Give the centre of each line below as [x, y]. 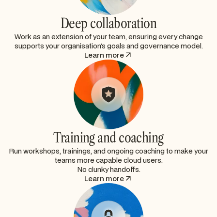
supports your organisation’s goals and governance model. [108, 46]
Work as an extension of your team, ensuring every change [108, 36]
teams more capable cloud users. [108, 160]
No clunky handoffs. [108, 169]
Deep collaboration [108, 23]
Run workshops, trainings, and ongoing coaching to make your [108, 151]
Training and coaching [108, 137]
